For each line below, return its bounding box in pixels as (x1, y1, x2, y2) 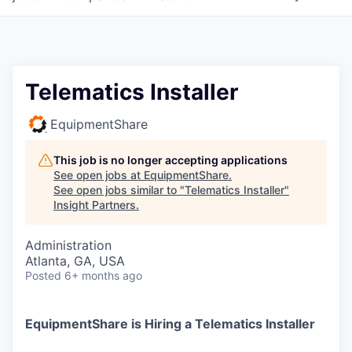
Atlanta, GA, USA (25, 253, 125, 269)
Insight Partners (53, 198, 136, 211)
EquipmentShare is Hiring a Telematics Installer (25, 316, 315, 332)
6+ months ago (64, 269, 142, 282)
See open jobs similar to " (53, 183, 185, 196)
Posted (25, 269, 61, 282)
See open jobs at (53, 168, 144, 181)
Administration (25, 237, 112, 253)
